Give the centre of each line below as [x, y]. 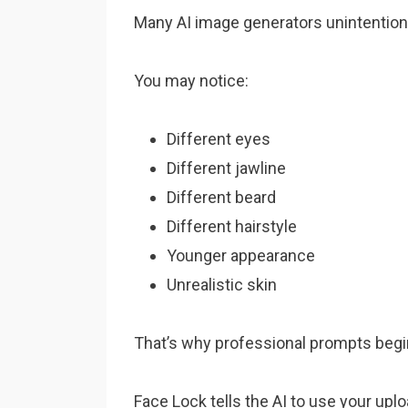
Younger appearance [241, 255]
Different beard [221, 197]
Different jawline [226, 168]
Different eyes [219, 139]
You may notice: [191, 81]
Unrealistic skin [222, 285]
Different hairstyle [232, 226]
